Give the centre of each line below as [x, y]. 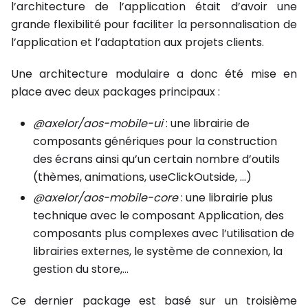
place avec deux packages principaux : [115, 92]
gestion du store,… [81, 269]
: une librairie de [206, 124]
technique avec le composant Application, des [158, 216]
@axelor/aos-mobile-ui [98, 124]
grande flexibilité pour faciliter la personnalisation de [154, 25]
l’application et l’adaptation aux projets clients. [137, 43]
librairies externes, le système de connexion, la [158, 252]
